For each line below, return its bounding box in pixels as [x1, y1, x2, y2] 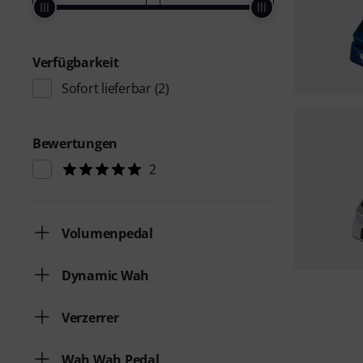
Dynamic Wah [62, 267, 150, 284]
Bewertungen [32, 135, 118, 152]
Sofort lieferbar [62, 79, 152, 97]
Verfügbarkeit [32, 53, 119, 71]
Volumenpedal [62, 224, 153, 242]
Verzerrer [62, 309, 119, 327]
